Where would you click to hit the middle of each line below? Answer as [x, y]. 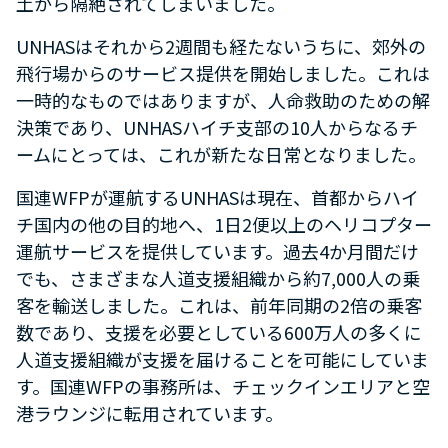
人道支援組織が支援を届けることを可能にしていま [222, 358]
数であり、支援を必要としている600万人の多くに [219, 331]
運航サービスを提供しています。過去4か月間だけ [217, 250]
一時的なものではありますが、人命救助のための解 [223, 99]
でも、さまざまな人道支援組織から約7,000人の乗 [218, 277]
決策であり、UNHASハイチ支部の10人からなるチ [217, 126]
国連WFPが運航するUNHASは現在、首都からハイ [217, 196]
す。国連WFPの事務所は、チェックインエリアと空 [223, 385]
